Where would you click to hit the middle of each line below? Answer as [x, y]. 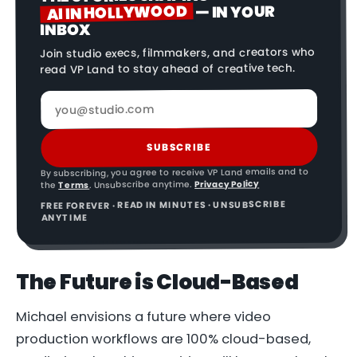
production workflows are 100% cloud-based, [163, 339]
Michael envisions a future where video [143, 316]
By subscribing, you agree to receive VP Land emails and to [175, 172]
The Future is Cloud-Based [157, 282]
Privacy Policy [227, 184]
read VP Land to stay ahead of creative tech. [168, 69]
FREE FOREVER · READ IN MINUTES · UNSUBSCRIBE [163, 204]
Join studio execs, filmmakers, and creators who [178, 53]
